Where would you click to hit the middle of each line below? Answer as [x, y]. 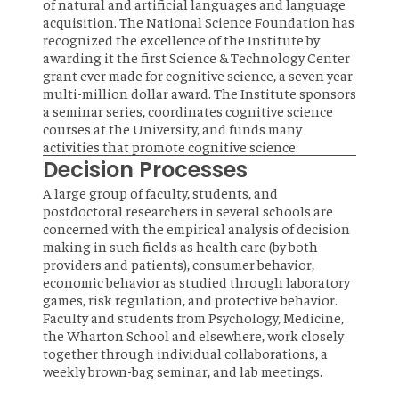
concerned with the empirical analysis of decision [196, 228]
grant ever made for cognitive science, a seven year [198, 75]
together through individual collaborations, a [185, 353]
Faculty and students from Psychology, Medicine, [193, 317]
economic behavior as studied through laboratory [196, 281]
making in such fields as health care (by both [180, 246]
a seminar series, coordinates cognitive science [188, 110]
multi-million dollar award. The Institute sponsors [199, 93]
